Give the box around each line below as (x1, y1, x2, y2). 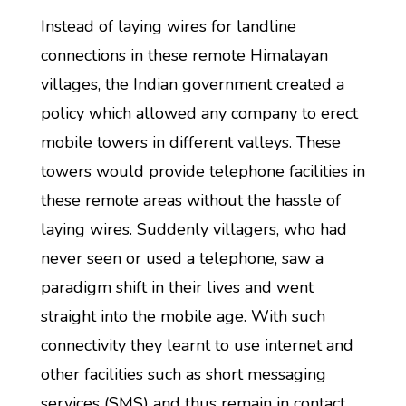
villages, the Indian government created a (40, 73, 344, 95)
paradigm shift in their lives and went (40, 276, 314, 298)
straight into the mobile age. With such (40, 305, 325, 327)
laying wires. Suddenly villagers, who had (40, 218, 347, 240)
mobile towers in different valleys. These (40, 131, 341, 153)
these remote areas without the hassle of (40, 189, 341, 211)
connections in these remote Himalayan (40, 44, 328, 66)
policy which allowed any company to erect (40, 102, 358, 124)
